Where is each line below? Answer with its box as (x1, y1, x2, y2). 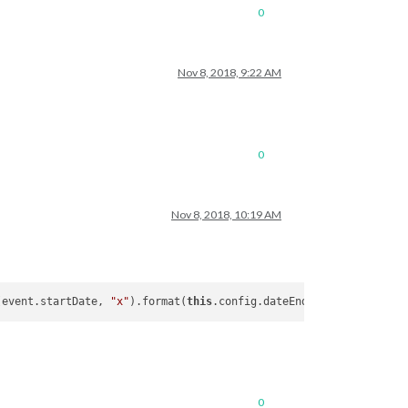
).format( (129, 295, 188, 309)
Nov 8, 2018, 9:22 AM (178, 66, 281, 79)
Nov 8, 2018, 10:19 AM (171, 208, 281, 221)
